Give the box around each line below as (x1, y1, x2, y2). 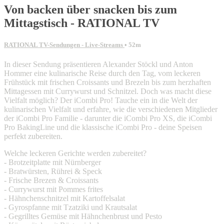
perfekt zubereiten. (4, 131, 62, 140)
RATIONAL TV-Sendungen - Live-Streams (4, 40, 124, 48)
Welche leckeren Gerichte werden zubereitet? (4, 148, 146, 157)
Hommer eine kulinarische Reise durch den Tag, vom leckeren (4, 68, 200, 77)
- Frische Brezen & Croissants (4, 175, 98, 184)
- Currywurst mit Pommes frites (4, 184, 103, 193)
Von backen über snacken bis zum (4, 2, 177, 16)
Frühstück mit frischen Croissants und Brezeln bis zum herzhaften (4, 77, 211, 86)
